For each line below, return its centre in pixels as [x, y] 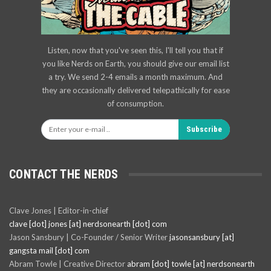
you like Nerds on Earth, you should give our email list [135, 64]
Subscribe [204, 129]
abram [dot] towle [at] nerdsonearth [191, 263]
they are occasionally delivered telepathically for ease [135, 90]
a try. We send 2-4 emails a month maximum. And [135, 77]
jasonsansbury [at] [202, 237]
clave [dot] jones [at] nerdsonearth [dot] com [88, 224]
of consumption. [135, 104]
